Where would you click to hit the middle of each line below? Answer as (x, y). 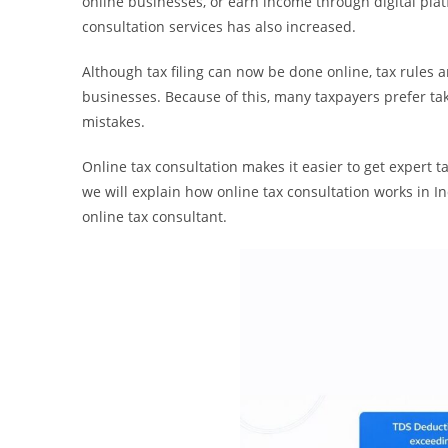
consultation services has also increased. (219, 26)
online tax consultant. (154, 216)
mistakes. (113, 121)
